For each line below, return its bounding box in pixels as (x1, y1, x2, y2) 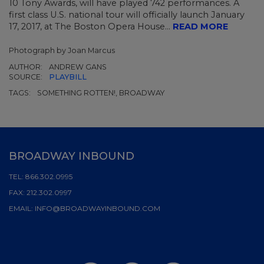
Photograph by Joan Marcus (9, 45, 115, 55)
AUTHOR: (9, 62, 44, 71)
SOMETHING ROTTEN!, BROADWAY (37, 88, 164, 97)
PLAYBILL (49, 72, 87, 81)
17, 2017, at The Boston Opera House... (9, 21, 173, 32)
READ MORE (173, 21, 228, 32)
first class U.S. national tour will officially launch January (9, 9, 245, 20)
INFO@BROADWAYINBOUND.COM (35, 203, 160, 213)
